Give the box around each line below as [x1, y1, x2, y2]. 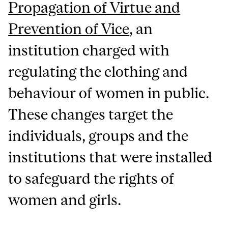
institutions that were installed [8, 149, 213, 165]
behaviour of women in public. [8, 84, 210, 101]
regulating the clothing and [8, 63, 188, 80]
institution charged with [8, 42, 170, 59]
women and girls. [8, 191, 122, 208]
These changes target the [8, 106, 174, 123]
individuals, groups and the [8, 127, 189, 144]
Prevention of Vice [8, 20, 130, 37]
